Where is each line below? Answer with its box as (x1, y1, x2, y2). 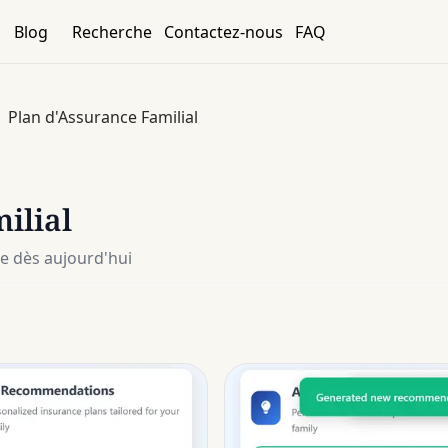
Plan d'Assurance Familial (8, 105, 198, 128)
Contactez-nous (163, 20, 283, 43)
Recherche (71, 20, 152, 43)
